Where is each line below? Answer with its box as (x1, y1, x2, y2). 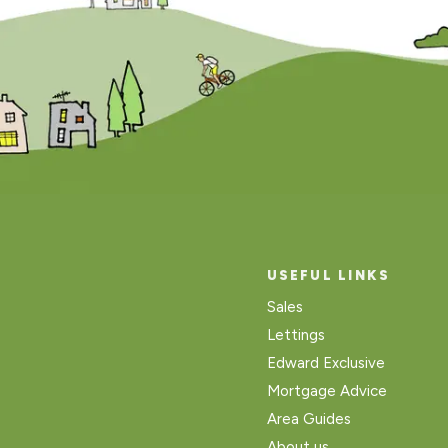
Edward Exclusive (266, 354, 385, 373)
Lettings (266, 326, 325, 345)
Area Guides (266, 410, 351, 429)
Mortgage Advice (266, 382, 387, 401)
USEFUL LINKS (266, 268, 391, 284)
